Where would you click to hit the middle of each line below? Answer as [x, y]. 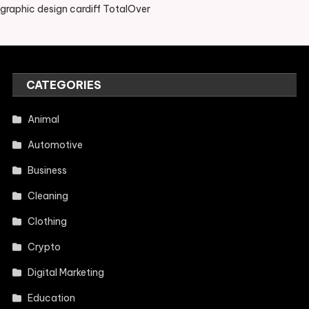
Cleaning [48, 196]
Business [48, 170]
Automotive [56, 144]
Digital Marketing [66, 272]
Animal [44, 119]
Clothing [48, 221]
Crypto [44, 247]
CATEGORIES [64, 84]
